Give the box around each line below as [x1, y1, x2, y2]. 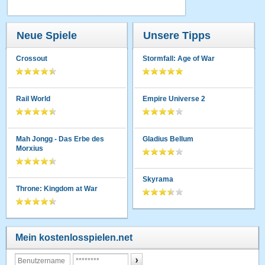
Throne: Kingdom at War [16, 185, 98, 193]
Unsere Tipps [143, 30, 211, 41]
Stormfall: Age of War [143, 54, 215, 63]
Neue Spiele [17, 30, 77, 41]
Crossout [16, 54, 48, 63]
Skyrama [143, 175, 174, 183]
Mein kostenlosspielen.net [15, 232, 133, 243]
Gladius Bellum [143, 135, 194, 143]
